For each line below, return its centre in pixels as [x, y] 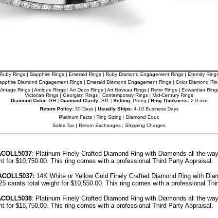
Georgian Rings [80, 95]
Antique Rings [50, 90]
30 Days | [85, 109]
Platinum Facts [75, 117]
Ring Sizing [109, 117]
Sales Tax [64, 125]
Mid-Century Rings [173, 95]
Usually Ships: [115, 109]
